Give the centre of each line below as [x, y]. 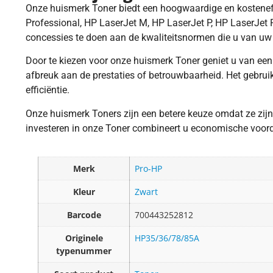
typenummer [84, 250]
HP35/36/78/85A [167, 238]
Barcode [84, 214]
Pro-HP [148, 168]
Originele [84, 238]
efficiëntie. [48, 90]
